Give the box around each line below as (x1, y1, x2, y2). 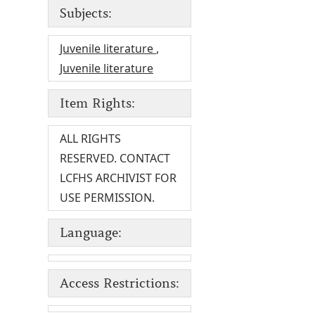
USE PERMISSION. (60, 190, 155, 206)
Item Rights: (60, 96, 135, 112)
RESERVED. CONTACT (60, 150, 170, 167)
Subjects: (60, 6, 112, 22)
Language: (60, 225, 122, 241)
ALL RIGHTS (60, 131, 121, 147)
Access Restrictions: (60, 276, 179, 292)
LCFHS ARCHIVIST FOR (60, 170, 176, 186)
